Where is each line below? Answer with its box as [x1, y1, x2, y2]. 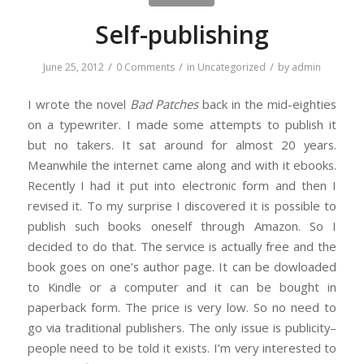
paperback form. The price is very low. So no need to [27, 298, 337, 315]
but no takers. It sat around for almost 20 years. [27, 136, 337, 153]
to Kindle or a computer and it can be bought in [27, 278, 337, 295]
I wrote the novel [27, 95, 130, 112]
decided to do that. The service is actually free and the [27, 237, 337, 254]
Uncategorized [197, 60, 266, 75]
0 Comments [115, 60, 175, 75]
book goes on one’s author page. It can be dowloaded [27, 258, 337, 275]
